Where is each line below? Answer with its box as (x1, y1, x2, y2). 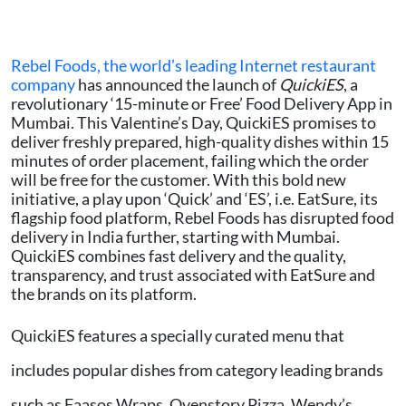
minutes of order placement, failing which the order (11, 150, 369, 171)
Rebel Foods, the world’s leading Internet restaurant (11, 55, 376, 76)
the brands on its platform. (11, 284, 199, 304)
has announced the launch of (78, 74, 279, 95)
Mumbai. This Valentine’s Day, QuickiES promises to (11, 112, 376, 133)
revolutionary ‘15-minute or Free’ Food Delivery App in (11, 93, 392, 114)
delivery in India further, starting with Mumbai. (11, 227, 340, 247)
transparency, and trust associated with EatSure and (11, 265, 375, 285)
